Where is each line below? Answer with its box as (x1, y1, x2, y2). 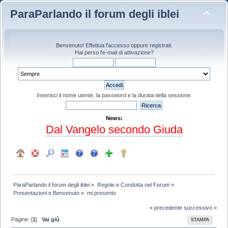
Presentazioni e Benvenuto (13, 189, 80, 196)
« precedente (149, 204, 182, 211)
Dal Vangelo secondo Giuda (45, 123, 183, 136)
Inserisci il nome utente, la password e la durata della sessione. (36, 92, 192, 98)
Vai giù (42, 216, 60, 222)
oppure (129, 42, 150, 48)
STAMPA (190, 217, 209, 222)
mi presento (87, 189, 116, 196)
